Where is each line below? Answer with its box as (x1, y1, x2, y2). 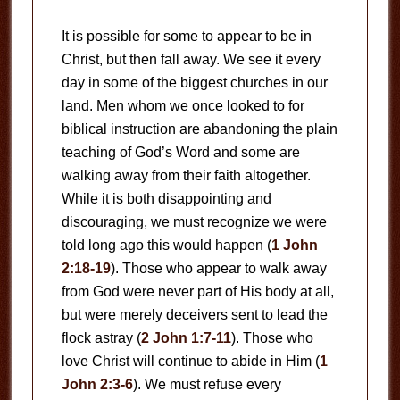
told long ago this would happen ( (61, 237, 271, 253)
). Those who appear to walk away (110, 260, 327, 276)
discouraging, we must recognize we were (61, 213, 327, 229)
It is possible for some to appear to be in (61, 28, 312, 44)
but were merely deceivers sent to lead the (61, 306, 328, 322)
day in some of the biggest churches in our (61, 74, 328, 90)
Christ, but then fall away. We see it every (61, 51, 321, 67)
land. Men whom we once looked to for (61, 97, 304, 113)
